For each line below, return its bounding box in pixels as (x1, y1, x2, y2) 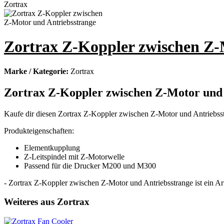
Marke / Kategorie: (4, 66, 70, 75)
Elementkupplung (24, 143, 80, 152)
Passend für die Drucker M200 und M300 (24, 161, 156, 170)
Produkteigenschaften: (4, 126, 74, 135)
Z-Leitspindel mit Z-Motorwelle (24, 152, 124, 161)
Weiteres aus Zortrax (4, 196, 89, 207)
